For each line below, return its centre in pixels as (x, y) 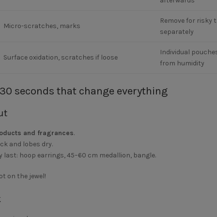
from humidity (182, 63)
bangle (144, 155)
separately (177, 32)
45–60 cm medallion (98, 155)
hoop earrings (41, 155)
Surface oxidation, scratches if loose (60, 57)
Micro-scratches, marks (42, 26)
